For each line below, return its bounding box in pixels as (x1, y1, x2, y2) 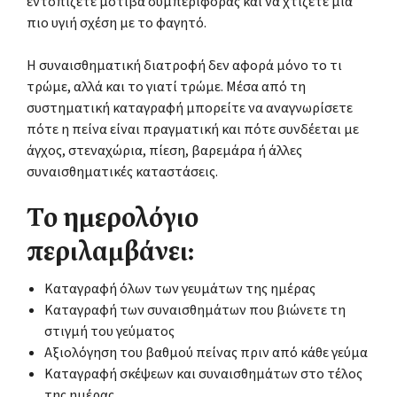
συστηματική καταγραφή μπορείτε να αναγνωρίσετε (27, 97, 353, 118)
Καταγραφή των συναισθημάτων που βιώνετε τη (44, 300, 346, 320)
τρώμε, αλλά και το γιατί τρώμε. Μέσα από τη (27, 76, 306, 97)
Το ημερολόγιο (27, 199, 198, 241)
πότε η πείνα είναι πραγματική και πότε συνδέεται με (27, 119, 359, 139)
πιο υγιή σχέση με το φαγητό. (27, 12, 206, 33)
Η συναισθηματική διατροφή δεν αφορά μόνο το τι (27, 55, 342, 75)
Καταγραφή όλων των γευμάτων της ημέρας (44, 278, 315, 299)
